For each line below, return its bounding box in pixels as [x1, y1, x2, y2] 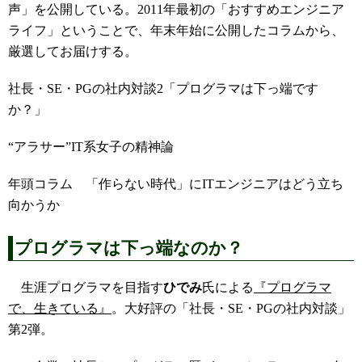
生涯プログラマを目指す [8, 280, 163, 294]
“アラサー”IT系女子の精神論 [8, 140, 174, 154]
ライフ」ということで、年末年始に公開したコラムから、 [8, 23, 344, 37]
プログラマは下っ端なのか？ [15, 238, 243, 258]
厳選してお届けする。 [8, 44, 137, 58]
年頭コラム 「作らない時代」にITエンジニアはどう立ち [8, 177, 343, 191]
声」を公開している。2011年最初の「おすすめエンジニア [8, 2, 344, 16]
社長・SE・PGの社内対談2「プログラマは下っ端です [8, 82, 318, 95]
